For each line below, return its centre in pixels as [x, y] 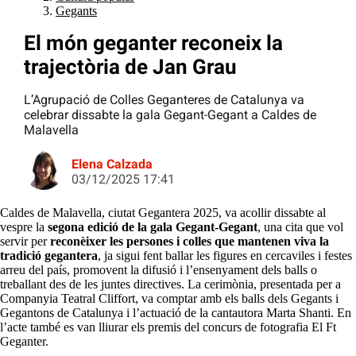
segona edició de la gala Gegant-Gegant [153, 227]
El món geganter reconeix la [153, 43]
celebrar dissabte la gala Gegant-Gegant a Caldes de [170, 115]
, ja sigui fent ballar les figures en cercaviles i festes [225, 256]
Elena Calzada [112, 164]
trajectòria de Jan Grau [130, 67]
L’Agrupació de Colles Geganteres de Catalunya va [164, 100]
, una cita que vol [300, 227]
